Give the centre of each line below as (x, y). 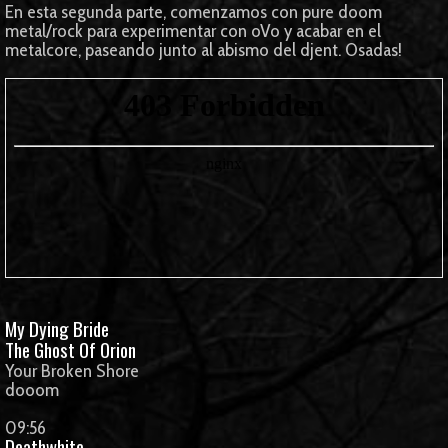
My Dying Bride (57, 328)
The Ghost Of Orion (70, 349)
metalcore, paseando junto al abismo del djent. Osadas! (203, 49)
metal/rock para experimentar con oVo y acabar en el (193, 30)
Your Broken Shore (72, 370)
